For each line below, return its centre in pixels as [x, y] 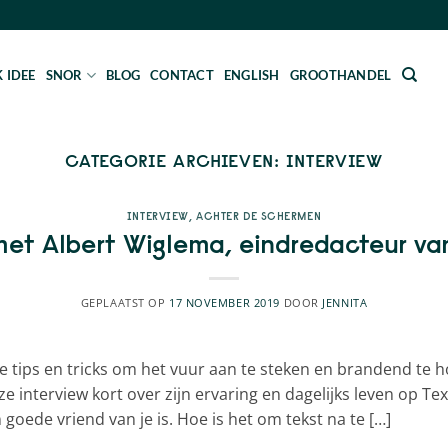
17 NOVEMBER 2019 [224, 302]
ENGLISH [251, 75]
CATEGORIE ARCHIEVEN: [175, 160]
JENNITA [345, 302]
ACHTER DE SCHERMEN [259, 216]
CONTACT [182, 75]
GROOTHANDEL [340, 75]
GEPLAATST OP [124, 302]
